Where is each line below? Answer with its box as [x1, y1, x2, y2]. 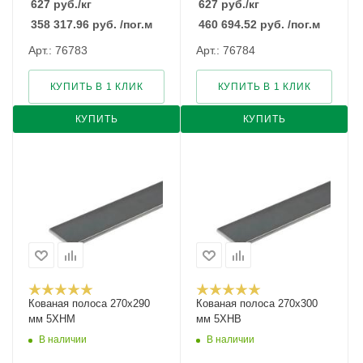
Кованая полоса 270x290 [28, 297, 150, 310]
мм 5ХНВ [196, 313, 241, 325]
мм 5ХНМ [28, 313, 75, 325]
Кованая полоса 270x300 [196, 297, 318, 310]
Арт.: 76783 [28, 44, 88, 57]
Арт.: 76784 [196, 44, 255, 57]
